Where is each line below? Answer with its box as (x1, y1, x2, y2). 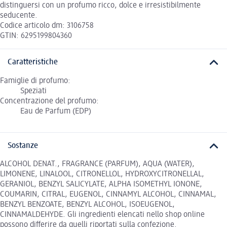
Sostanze (8, 141, 38, 150)
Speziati (20, 87, 47, 95)
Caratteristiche (8, 58, 58, 67)
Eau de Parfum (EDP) (20, 107, 91, 116)
